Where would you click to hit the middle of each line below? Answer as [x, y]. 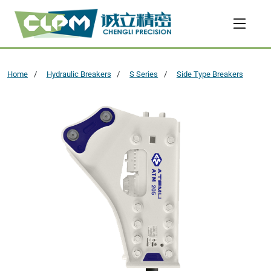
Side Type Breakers [210, 74]
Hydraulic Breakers [79, 74]
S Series [144, 74]
